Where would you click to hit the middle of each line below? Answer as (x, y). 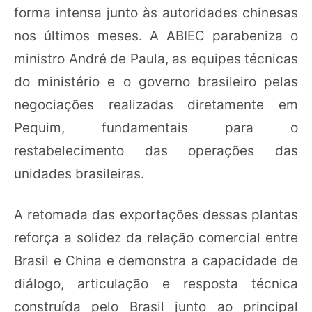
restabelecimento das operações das (156, 150)
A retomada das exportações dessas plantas (156, 214)
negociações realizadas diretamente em (156, 104)
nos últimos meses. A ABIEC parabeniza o (156, 35)
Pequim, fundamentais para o (156, 127)
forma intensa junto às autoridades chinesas (156, 12)
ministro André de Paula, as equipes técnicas (156, 58)
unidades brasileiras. (79, 173)
